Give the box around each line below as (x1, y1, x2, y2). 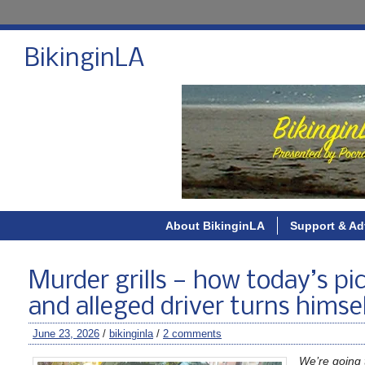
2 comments (163, 328, 222, 340)
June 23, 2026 (33, 328, 99, 340)
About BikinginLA (165, 219, 265, 232)
